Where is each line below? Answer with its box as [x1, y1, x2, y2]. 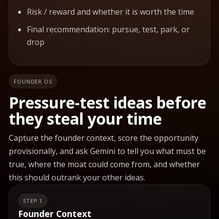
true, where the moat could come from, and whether [9, 159, 200, 170]
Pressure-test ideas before [9, 92, 206, 113]
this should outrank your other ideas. [9, 172, 145, 183]
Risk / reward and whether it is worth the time [27, 6, 194, 17]
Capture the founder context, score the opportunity [9, 132, 198, 143]
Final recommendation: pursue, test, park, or [27, 24, 190, 35]
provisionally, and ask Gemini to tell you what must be [9, 146, 206, 156]
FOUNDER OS [14, 78, 52, 85]
